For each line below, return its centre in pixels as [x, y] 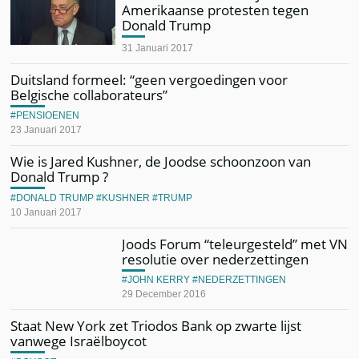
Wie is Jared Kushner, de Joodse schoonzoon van [161, 161]
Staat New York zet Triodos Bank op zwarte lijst [156, 326]
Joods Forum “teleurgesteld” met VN [235, 244]
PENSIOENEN [48, 115]
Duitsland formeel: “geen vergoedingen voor [149, 79]
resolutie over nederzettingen [216, 259]
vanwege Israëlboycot [79, 341]
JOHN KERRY [159, 280]
